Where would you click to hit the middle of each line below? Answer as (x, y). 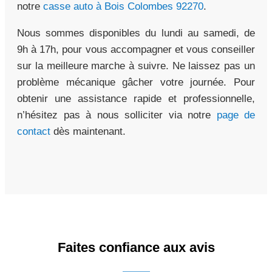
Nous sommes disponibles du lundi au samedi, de (136, 33)
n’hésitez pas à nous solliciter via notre (117, 115)
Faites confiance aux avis (136, 247)
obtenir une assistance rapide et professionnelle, (136, 98)
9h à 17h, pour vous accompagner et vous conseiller (136, 49)
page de (236, 115)
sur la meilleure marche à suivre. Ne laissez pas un (136, 66)
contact (34, 131)
